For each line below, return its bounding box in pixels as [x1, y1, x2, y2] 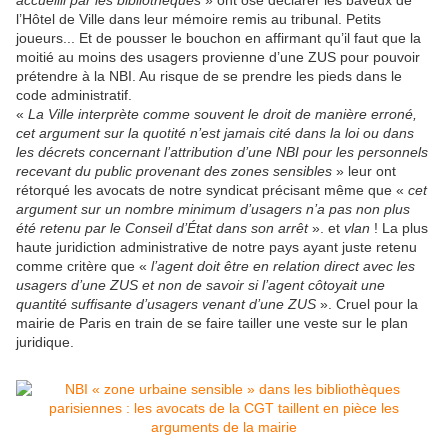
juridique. [16, 334, 74, 351]
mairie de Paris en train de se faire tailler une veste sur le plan [16, 315, 408, 332]
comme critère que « [16, 258, 151, 275]
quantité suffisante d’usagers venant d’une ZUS [16, 296, 316, 313]
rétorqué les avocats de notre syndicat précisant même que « [16, 182, 408, 199]
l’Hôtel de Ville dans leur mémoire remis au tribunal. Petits [16, 11, 381, 28]
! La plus [370, 220, 428, 237]
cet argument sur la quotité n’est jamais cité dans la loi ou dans [16, 125, 414, 142]
